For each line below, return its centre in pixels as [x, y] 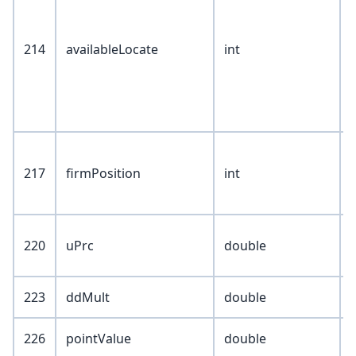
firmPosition [103, 174]
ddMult [88, 298]
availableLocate [112, 50]
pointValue [99, 339]
